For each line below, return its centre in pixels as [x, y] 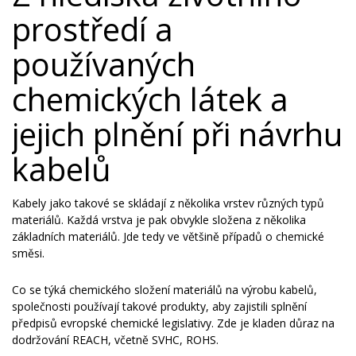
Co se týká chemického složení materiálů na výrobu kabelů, [164, 290]
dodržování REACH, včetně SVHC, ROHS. [115, 340]
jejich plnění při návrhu [177, 134]
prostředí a [93, 29]
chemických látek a [150, 99]
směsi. [28, 253]
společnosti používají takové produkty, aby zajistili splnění [159, 306]
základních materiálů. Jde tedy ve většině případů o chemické [168, 236]
